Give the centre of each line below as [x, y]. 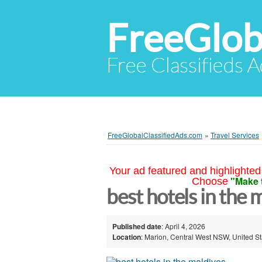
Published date [137, 226]
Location [127, 237]
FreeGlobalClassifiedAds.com [155, 135]
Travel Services [235, 135]
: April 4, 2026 [183, 226]
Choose [210, 181]
